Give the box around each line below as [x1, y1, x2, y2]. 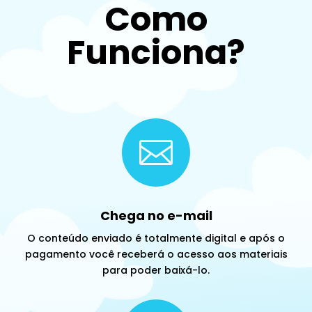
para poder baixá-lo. [102, 263, 210, 277]
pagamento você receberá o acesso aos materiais [24, 247, 288, 261]
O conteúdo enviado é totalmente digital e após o [27, 231, 285, 245]
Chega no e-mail [100, 206, 212, 224]
